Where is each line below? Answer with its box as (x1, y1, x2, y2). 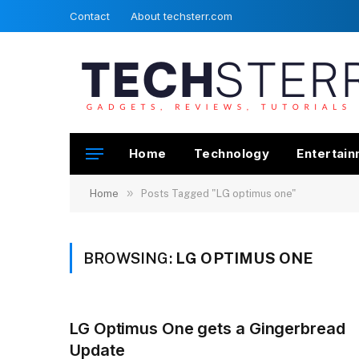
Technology (193, 146, 270, 161)
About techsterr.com (131, 9, 232, 22)
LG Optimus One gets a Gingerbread (70, 319, 345, 338)
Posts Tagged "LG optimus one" (141, 188, 296, 200)
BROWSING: (83, 249, 175, 267)
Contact (70, 9, 110, 22)
